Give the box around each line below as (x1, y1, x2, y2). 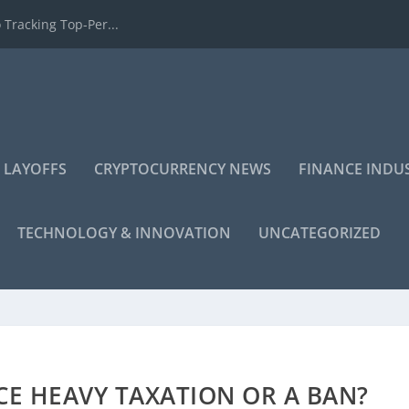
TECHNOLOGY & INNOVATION (17, 223, 232, 243)
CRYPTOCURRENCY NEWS (94, 159, 272, 179)
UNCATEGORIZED (258, 223, 382, 243)
